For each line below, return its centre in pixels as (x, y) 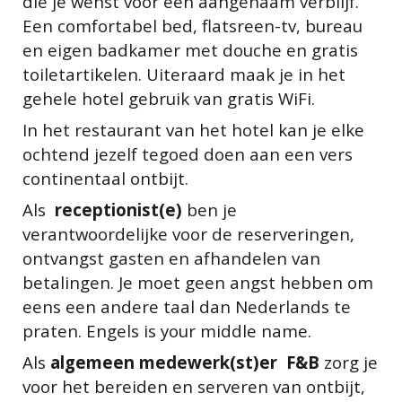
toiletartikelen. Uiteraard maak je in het (184, 74)
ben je (210, 210)
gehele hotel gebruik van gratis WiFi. (169, 98)
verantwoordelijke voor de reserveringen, (189, 234)
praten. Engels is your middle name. (167, 331)
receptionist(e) (117, 210)
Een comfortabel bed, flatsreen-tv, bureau (193, 26)
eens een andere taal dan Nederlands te (187, 306)
